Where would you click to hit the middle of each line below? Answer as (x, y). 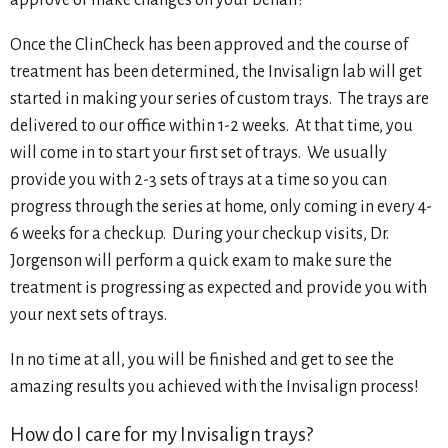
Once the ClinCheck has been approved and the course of (209, 45)
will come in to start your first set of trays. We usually (198, 153)
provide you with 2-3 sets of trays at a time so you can (198, 180)
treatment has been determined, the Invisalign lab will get (216, 72)
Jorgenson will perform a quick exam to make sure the (201, 261)
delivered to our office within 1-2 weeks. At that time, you (211, 126)
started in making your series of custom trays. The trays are (219, 99)
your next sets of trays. (88, 315)
